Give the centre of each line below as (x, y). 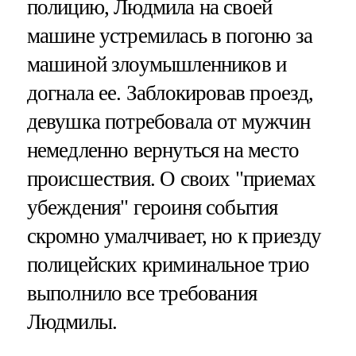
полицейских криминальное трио (168, 264)
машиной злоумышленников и (157, 64)
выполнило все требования (142, 293)
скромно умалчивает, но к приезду (174, 236)
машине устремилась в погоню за (170, 35)
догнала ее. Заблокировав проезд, (170, 93)
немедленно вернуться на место (163, 150)
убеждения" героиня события (152, 207)
